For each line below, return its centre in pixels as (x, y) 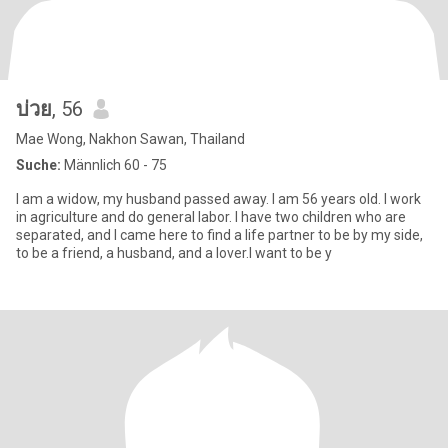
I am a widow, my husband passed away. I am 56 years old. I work (218, 199)
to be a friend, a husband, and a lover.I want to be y (174, 253)
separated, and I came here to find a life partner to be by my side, (219, 235)
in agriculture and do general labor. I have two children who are (211, 217)
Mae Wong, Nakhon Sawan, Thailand (130, 139)
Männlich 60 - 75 (114, 165)
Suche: (38, 165)
